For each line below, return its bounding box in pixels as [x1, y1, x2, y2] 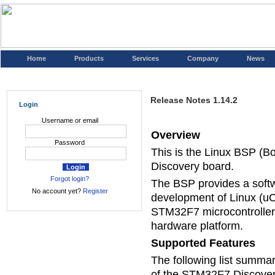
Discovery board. [151, 160, 234, 172]
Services [132, 55, 159, 62]
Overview [151, 129, 200, 141]
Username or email [41, 117, 98, 124]
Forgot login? [50, 175, 89, 182]
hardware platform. [151, 220, 243, 232]
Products [74, 55, 104, 62]
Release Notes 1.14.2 [150, 95, 238, 105]
